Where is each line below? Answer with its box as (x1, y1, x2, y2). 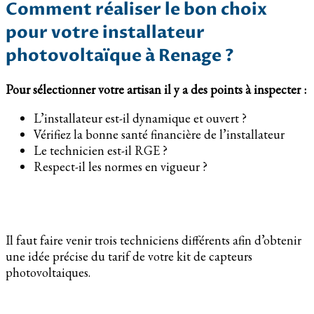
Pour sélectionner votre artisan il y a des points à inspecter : (6, 81, 306, 98)
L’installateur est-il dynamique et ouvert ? (34, 110, 247, 127)
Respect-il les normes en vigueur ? (34, 158, 207, 175)
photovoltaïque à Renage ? (6, 44, 234, 68)
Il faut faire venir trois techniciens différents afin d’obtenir (6, 232, 301, 249)
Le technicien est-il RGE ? (34, 142, 168, 159)
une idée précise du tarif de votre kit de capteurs (6, 248, 252, 265)
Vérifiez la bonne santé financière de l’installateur (34, 126, 285, 143)
